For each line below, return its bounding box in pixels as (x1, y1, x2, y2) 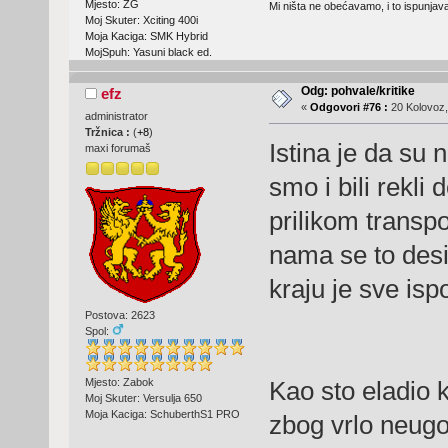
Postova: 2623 (84, 308, 155, 321)
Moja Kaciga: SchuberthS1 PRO (84, 407, 240, 420)
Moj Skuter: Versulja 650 (84, 391, 202, 404)
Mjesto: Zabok (84, 375, 154, 388)
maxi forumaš (84, 142, 151, 155)
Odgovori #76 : (309, 101, 388, 114)
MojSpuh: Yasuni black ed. (84, 46, 212, 59)
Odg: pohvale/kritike (300, 84, 415, 99)
